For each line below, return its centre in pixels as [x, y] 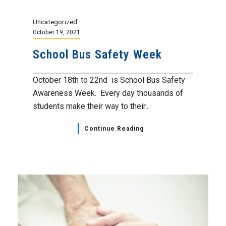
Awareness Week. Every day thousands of [108, 93]
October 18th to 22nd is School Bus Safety [109, 80]
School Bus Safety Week [97, 54]
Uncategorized [55, 21]
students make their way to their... [91, 106]
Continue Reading [114, 128]
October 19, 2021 [56, 32]
